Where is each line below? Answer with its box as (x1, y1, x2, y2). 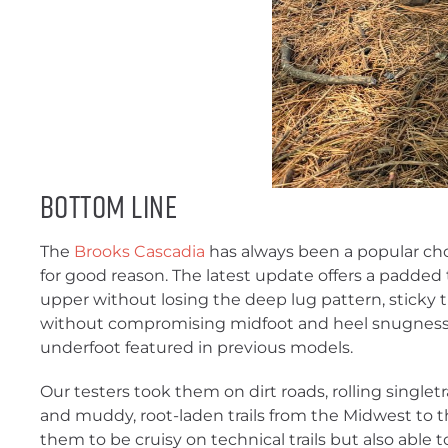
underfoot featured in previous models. (40, 338, 357, 357)
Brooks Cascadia (74, 242, 205, 261)
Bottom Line (40, 185, 178, 227)
